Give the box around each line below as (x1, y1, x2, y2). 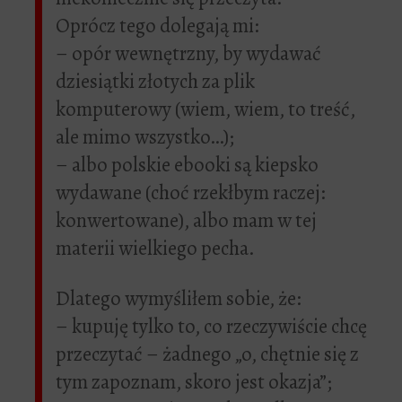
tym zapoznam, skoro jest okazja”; (56, 368, 332, 397)
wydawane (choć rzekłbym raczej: (56, 179, 326, 207)
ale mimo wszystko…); (56, 123, 234, 152)
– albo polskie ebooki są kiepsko (56, 151, 319, 179)
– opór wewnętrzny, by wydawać (56, 39, 321, 68)
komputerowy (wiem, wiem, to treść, (56, 95, 355, 124)
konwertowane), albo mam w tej (56, 206, 317, 235)
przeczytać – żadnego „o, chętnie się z (56, 340, 359, 369)
